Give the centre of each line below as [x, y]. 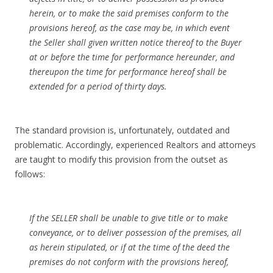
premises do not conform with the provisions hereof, [129, 262]
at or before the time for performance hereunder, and [132, 57]
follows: [30, 174]
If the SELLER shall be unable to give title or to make [129, 218]
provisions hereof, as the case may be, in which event [129, 28]
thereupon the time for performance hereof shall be [128, 72]
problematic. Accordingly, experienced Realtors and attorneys [135, 145]
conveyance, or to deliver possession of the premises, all [135, 232]
